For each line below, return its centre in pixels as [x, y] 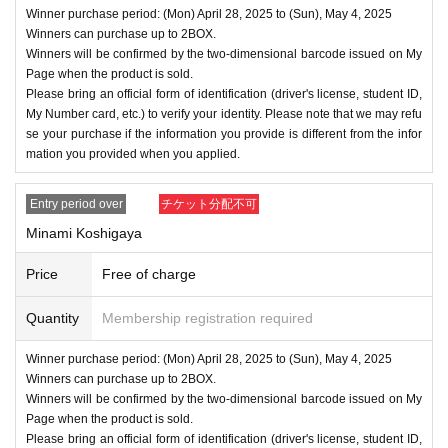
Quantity [52, 317]
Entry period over [76, 203]
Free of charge [149, 273]
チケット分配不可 [209, 203]
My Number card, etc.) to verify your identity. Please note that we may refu [224, 113]
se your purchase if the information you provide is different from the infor [224, 133]
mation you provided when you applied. [133, 153]
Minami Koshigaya [84, 232]
